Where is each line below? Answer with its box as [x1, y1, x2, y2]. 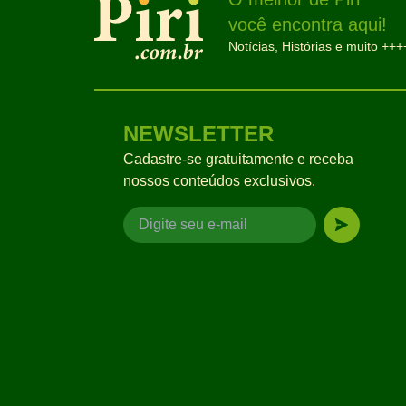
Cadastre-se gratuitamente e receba [123, 151, 353, 167]
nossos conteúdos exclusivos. [123, 173, 315, 188]
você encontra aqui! [228, 14, 387, 34]
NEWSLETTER [123, 121, 274, 146]
